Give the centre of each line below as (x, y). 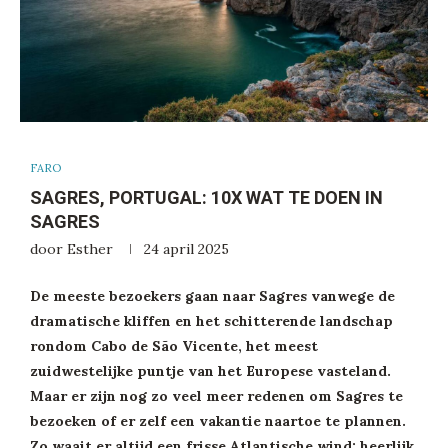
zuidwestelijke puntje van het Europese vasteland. (210, 371)
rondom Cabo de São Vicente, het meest (174, 346)
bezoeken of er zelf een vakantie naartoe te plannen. (218, 421)
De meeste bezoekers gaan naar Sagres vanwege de (212, 296)
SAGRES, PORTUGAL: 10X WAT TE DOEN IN (206, 198)
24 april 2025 (186, 249)
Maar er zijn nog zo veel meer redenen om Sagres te (216, 396)
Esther (90, 249)
